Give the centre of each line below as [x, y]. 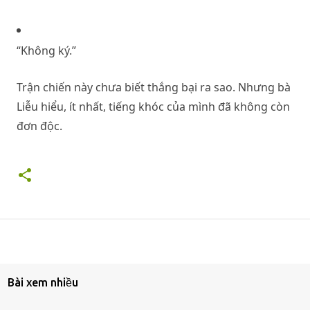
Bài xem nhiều [43, 282]
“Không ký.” [46, 51]
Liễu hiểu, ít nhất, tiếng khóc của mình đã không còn [153, 107]
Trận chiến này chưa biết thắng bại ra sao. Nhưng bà [154, 87]
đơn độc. [39, 126]
